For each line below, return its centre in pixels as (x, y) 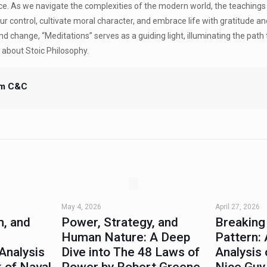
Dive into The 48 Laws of (130, 252)
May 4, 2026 (81, 207)
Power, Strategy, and (119, 222)
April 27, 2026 (237, 207)
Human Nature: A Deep (125, 237)
